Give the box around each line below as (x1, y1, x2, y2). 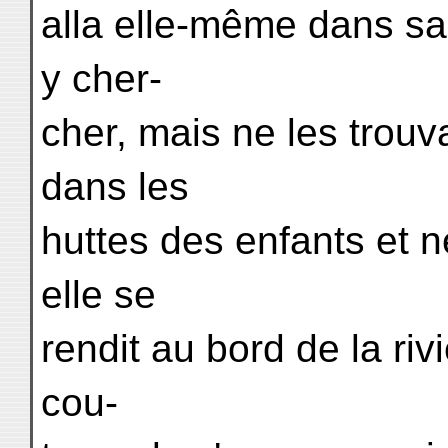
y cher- (41, 57, 162, 100)
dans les (41, 165, 189, 208)
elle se (41, 273, 156, 316)
